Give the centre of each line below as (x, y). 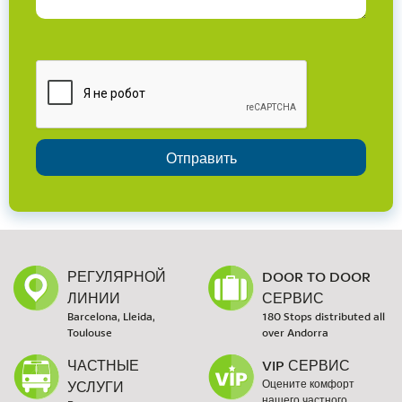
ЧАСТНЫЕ (103, 364)
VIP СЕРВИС (306, 364)
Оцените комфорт (308, 383)
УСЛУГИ (96, 386)
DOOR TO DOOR (316, 275)
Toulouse (90, 332)
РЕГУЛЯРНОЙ (117, 275)
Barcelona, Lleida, (111, 316)
